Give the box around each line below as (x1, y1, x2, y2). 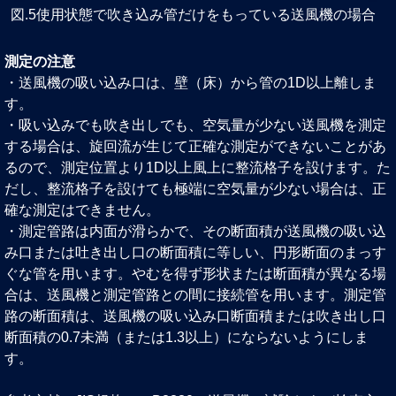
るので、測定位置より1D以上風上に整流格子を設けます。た (4, 160, 391, 176)
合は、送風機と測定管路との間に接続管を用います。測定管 (4, 287, 386, 303)
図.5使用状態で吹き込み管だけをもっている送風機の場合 (11, 7, 376, 23)
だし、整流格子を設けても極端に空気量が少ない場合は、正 (4, 181, 386, 197)
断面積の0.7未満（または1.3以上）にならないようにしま (4, 330, 369, 346)
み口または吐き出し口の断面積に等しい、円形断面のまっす (4, 245, 386, 261)
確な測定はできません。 (4, 202, 160, 218)
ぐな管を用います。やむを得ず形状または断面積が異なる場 (4, 266, 386, 282)
